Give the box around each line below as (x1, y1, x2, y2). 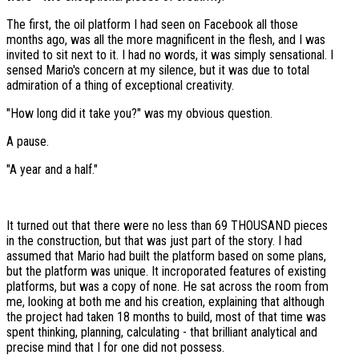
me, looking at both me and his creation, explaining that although (6, 294, 325, 310)
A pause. (6, 134, 49, 150)
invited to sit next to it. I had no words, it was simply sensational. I (6, 47, 333, 63)
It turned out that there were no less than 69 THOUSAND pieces (6, 218, 328, 234)
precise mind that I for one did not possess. (6, 340, 231, 356)
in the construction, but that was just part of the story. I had (6, 233, 302, 249)
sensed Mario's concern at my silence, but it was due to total (6, 63, 309, 79)
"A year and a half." (6, 162, 101, 178)
